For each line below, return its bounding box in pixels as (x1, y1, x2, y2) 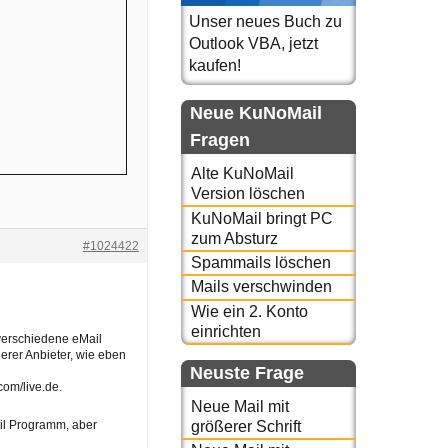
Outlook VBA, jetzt (189, 35, 318, 52)
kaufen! (189, 57, 241, 74)
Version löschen (190, 185, 305, 203)
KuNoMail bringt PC (190, 209, 333, 227)
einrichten (190, 322, 261, 340)
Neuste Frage (190, 362, 304, 383)
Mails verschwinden (190, 278, 332, 296)
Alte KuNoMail (190, 165, 294, 183)
